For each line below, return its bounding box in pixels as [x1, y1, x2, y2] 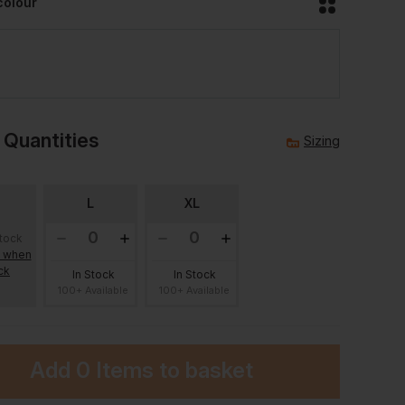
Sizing [304, 133, 340, 148]
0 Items [75, 357, 154, 383]
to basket [153, 357, 253, 383]
